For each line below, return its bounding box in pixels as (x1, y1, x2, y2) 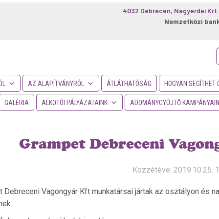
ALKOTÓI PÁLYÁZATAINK (42, 99, 108, 107)
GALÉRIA (4, 99, 29, 107)
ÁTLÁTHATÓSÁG (107, 80, 152, 88)
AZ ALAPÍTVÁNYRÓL (28, 80, 84, 88)
